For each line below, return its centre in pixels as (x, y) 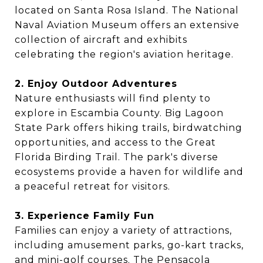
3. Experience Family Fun (85, 216)
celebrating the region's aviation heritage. (124, 55)
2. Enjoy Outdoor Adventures (96, 84)
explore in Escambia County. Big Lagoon (119, 113)
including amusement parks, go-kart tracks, (129, 245)
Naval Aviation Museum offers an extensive (127, 25)
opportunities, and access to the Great (115, 143)
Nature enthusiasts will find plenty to (113, 99)
